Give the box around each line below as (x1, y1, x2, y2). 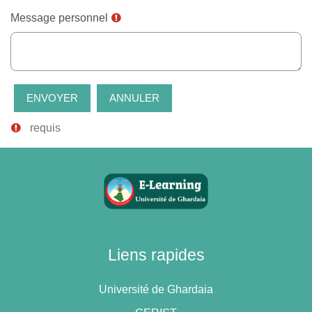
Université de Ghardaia (99, 283, 213, 295)
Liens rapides (107, 245, 205, 264)
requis (27, 122, 61, 134)
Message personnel (10, 12, 108, 24)
